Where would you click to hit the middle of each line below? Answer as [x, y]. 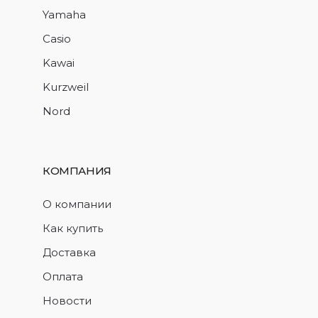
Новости [67, 300]
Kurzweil [66, 87]
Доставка [69, 252]
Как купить [73, 228]
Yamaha [64, 14]
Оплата [63, 276]
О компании [77, 204]
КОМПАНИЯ [77, 170]
